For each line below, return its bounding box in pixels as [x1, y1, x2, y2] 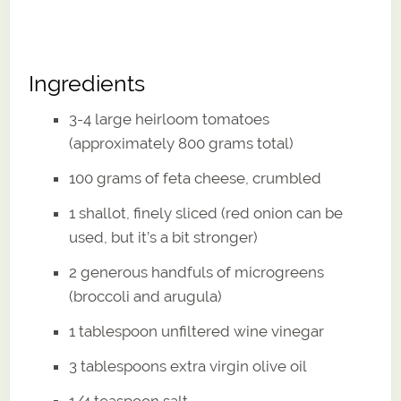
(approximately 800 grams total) [69, 134, 294, 153]
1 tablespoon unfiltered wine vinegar [69, 322, 325, 341]
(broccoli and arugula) [69, 287, 223, 306]
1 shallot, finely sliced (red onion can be [69, 204, 344, 223]
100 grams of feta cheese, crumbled [69, 169, 322, 188]
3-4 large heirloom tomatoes [69, 110, 270, 129]
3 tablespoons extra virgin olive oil [69, 357, 308, 376]
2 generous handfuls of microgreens [69, 263, 325, 282]
